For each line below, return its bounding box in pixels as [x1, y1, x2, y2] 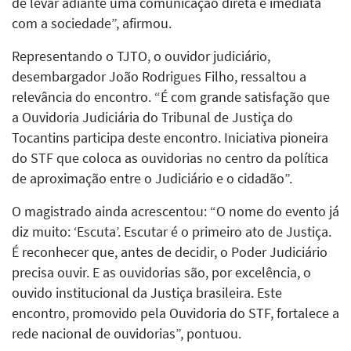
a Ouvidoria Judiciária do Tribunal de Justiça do [12, 108, 293, 126]
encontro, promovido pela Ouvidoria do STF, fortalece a [12, 304, 339, 322]
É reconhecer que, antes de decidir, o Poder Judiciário [12, 243, 327, 261]
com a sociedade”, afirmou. [12, 14, 172, 32]
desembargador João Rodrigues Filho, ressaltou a [12, 67, 306, 85]
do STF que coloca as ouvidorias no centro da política [12, 149, 328, 167]
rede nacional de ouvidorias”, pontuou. [12, 324, 241, 342]
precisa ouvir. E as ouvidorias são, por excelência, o [12, 263, 311, 281]
